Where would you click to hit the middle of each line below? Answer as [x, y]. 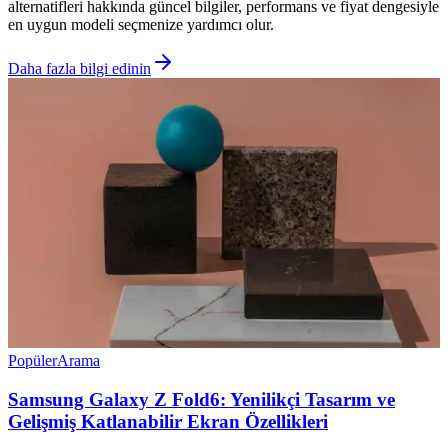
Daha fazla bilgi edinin [79, 69]
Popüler [32, 361]
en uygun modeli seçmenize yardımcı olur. [141, 25]
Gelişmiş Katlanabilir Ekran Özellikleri [168, 422]
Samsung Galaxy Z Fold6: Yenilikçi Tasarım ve [201, 400]
